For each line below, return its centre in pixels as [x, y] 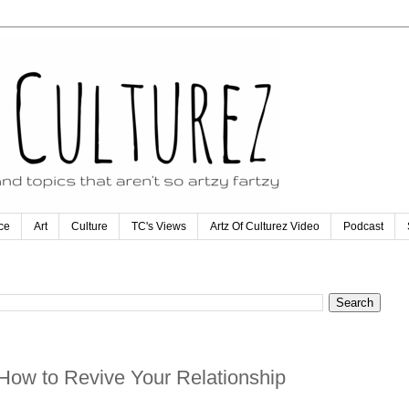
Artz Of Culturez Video [265, 227]
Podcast [363, 227]
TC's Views [159, 227]
